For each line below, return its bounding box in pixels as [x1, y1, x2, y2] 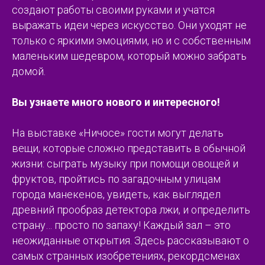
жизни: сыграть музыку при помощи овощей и [12, 157, 238, 170]
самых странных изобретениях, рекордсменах [12, 249, 240, 262]
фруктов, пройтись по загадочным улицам [12, 172, 221, 185]
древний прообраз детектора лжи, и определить [12, 203, 250, 216]
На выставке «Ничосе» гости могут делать [12, 126, 224, 139]
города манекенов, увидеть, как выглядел [12, 188, 221, 201]
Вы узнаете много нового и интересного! [12, 95, 220, 108]
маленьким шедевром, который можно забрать [12, 49, 247, 62]
